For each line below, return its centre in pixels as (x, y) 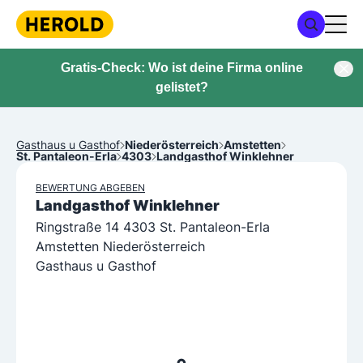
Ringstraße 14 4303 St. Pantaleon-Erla (153, 227)
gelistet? (181, 87)
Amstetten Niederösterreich (120, 246)
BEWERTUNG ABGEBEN (90, 188)
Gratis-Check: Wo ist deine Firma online (181, 68)
